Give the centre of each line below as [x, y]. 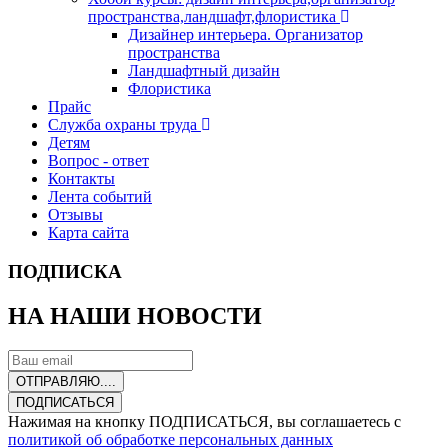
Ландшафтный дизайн [204, 71]
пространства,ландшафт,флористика [212, 17]
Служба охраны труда [122, 125]
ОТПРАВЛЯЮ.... [66, 381]
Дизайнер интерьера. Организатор [245, 35]
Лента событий [100, 197]
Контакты [81, 179]
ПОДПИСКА [65, 271]
